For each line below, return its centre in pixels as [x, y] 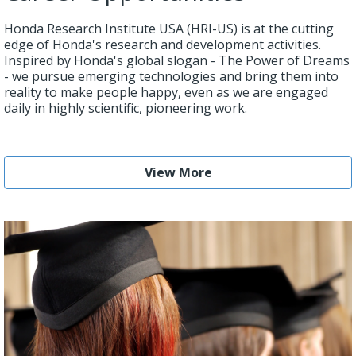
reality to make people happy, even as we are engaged [166, 92]
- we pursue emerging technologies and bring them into [171, 76]
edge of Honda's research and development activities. [163, 44]
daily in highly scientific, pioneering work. [126, 108]
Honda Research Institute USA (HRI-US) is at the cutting [169, 28]
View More [178, 172]
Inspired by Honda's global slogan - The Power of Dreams [177, 60]
